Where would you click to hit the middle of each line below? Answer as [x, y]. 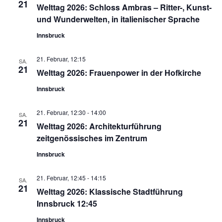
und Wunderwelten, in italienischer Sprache [118, 19]
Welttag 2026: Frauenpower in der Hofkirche [119, 72]
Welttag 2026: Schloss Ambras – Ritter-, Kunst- [124, 7]
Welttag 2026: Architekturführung [99, 126]
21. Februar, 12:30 [61, 112]
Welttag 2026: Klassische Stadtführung [110, 191]
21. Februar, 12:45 [61, 177]
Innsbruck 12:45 [67, 203]
